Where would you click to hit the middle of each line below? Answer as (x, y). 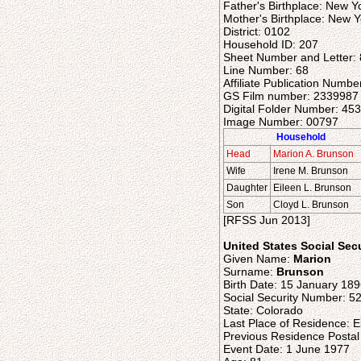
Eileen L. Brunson (312, 188)
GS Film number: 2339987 (291, 96)
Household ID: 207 (271, 44)
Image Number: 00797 (281, 122)
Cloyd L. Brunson (311, 205)
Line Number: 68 (266, 70)
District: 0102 (257, 31)
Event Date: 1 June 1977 (286, 349)
